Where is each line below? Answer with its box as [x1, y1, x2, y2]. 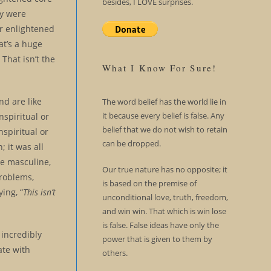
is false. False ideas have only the [102, 220, 219, 230]
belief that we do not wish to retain [102, 124, 227, 135]
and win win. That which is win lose [102, 206, 226, 217]
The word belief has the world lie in [102, 96, 226, 107]
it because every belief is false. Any [102, 110, 224, 121]
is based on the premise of [102, 178, 197, 189]
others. [102, 247, 128, 258]
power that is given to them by [102, 233, 212, 244]
